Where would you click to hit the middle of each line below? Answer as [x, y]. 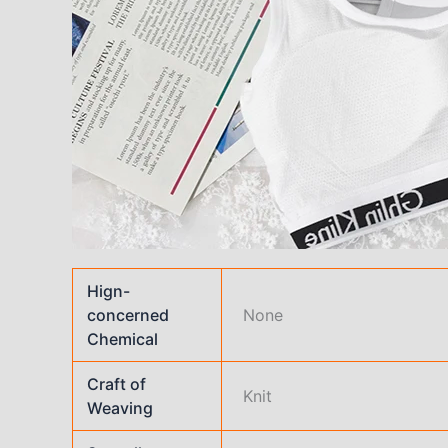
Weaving [120, 407]
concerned [128, 314]
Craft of [117, 383]
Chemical [123, 338]
